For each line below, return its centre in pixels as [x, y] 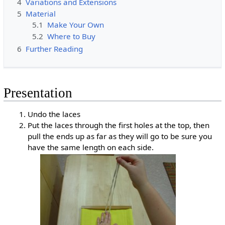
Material [40, 13]
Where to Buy [72, 36]
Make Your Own [76, 25]
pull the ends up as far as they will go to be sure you [120, 136]
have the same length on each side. [91, 147]
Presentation [38, 93]
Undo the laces [54, 114]
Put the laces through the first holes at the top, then [119, 125]
